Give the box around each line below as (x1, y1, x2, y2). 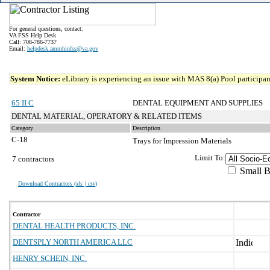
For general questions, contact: (9, 25, 83, 32)
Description (133, 125, 160, 131)
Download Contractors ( (18, 180, 76, 187)
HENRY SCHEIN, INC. (13, 254, 87, 263)
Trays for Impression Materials (133, 136, 231, 145)
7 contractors (12, 154, 54, 163)
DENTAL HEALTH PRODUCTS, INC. (13, 221, 136, 230)
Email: (9, 45, 27, 52)
